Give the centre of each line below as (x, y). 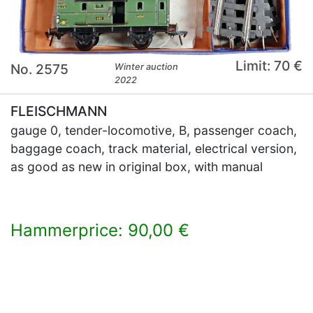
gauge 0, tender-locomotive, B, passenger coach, (154, 131)
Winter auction (147, 67)
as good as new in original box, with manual (137, 167)
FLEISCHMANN (59, 111)
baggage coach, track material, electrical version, (154, 149)
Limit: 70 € (269, 66)
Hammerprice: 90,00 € (100, 231)
